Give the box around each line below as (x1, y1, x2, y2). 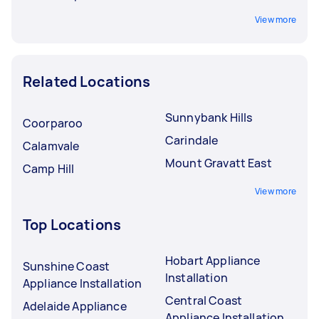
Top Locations (23, 214, 121, 234)
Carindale (165, 132, 219, 148)
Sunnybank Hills (165, 109, 253, 125)
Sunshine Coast (23, 258, 110, 274)
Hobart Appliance (165, 252, 261, 268)
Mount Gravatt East (165, 155, 272, 171)
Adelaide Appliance (23, 298, 127, 314)
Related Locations (23, 71, 151, 91)
